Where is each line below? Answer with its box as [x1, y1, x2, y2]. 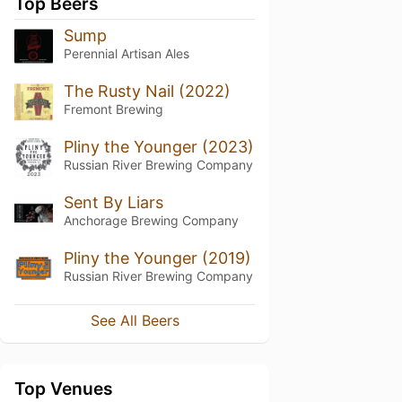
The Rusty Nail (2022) [63, 81, 231, 100]
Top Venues [14, 378, 113, 400]
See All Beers [90, 311, 179, 330]
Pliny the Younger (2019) [63, 248, 251, 267]
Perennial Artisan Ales [63, 46, 189, 61]
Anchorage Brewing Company [63, 212, 239, 228]
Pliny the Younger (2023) [63, 136, 254, 156]
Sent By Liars [63, 192, 163, 212]
